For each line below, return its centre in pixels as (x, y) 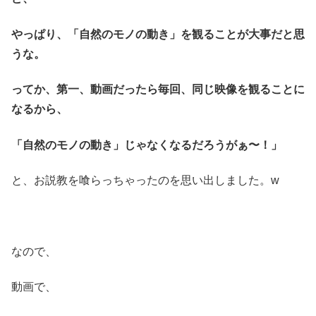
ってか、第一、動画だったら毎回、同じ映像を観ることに (158, 90)
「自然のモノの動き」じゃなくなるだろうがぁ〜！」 (147, 145)
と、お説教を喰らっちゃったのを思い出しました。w (145, 180)
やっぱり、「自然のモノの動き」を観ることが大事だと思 (158, 34)
